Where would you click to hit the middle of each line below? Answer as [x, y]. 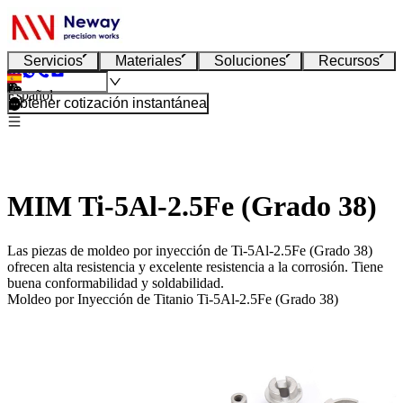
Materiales [148, 61]
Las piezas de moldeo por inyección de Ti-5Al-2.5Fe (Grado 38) [190, 250]
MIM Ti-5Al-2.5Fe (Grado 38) [192, 206]
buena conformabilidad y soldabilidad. [116, 282]
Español [30, 95]
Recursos [349, 61]
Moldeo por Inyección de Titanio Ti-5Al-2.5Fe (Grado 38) [173, 299]
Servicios [53, 61]
